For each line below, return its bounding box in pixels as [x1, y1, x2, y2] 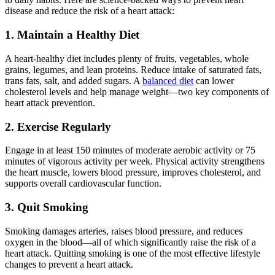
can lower [193, 75, 234, 86]
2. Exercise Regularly [5, 120, 111, 133]
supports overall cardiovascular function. [5, 178, 161, 189]
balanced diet [142, 75, 193, 86]
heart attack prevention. [5, 97, 95, 108]
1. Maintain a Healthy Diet [5, 28, 139, 42]
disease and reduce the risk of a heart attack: [5, 6, 174, 17]
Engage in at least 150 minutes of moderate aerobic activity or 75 [5, 145, 255, 156]
